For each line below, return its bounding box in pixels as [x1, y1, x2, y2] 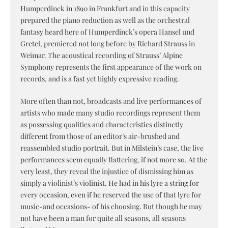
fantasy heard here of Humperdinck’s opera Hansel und [20, 27, 194, 37]
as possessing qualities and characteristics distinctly [20, 120, 183, 130]
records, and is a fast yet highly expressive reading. [20, 74, 179, 84]
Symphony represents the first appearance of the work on [20, 62, 202, 72]
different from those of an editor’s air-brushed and [20, 131, 180, 141]
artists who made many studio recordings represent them [20, 108, 200, 118]
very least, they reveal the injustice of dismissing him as [20, 166, 193, 177]
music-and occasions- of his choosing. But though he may [20, 202, 202, 212]
